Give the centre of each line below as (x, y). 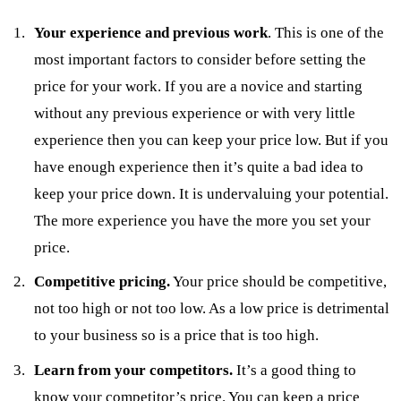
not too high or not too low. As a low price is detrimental (212, 309)
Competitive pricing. (102, 282)
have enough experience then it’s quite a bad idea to (199, 166)
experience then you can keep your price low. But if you (212, 140)
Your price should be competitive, (279, 282)
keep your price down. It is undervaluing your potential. (212, 193)
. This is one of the (326, 32)
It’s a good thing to (295, 370)
